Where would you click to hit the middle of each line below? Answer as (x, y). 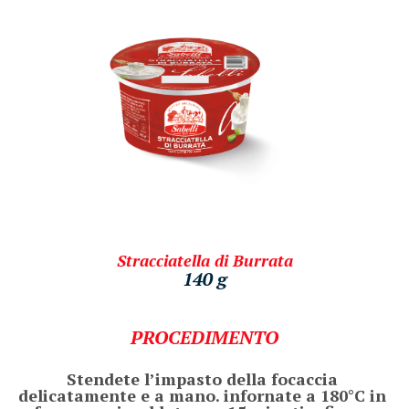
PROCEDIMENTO (204, 337)
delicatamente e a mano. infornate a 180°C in (202, 395)
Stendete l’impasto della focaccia (202, 378)
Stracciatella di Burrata (204, 260)
